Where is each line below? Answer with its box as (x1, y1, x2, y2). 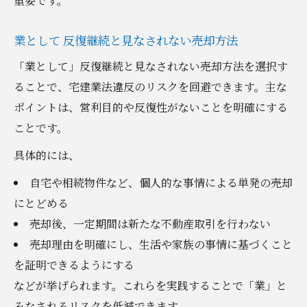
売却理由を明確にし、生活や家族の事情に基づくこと (29, 236, 293, 252)
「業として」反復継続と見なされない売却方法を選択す (14, 58, 288, 74)
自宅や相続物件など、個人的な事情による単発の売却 (29, 174, 293, 191)
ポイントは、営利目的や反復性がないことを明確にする (14, 99, 288, 115)
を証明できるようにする (14, 256, 134, 273)
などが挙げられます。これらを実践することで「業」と (14, 277, 287, 293)
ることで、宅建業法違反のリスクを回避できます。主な (14, 78, 287, 95)
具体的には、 (14, 147, 79, 163)
